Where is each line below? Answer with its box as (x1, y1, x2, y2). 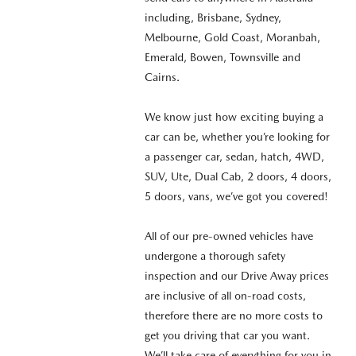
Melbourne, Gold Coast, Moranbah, (144, 30, 320, 44)
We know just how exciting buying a (144, 110, 323, 123)
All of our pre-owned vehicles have (144, 229, 313, 242)
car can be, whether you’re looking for (144, 130, 330, 143)
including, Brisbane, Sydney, (144, 10, 281, 24)
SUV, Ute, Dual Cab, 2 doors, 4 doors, (144, 169, 331, 183)
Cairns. (144, 70, 180, 83)
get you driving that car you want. (144, 328, 310, 342)
